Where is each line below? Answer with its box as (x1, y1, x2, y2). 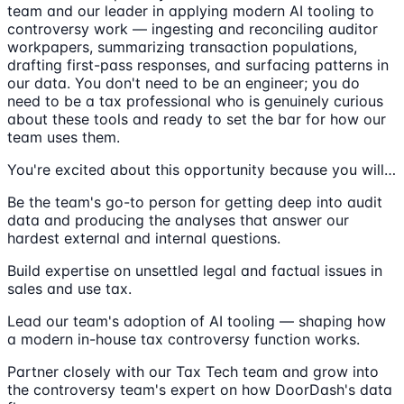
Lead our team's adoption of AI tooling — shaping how (7, 312, 386, 331)
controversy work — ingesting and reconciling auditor (7, 20, 378, 39)
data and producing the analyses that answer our (7, 211, 349, 230)
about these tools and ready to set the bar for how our (7, 110, 386, 129)
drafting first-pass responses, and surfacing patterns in (7, 56, 389, 75)
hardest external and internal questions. (7, 229, 280, 248)
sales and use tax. (7, 280, 132, 298)
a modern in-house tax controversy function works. (7, 330, 360, 349)
